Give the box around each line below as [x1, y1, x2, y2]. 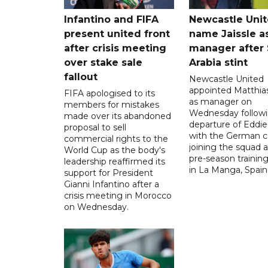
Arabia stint [188, 57, 248, 69]
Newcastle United [188, 74, 264, 85]
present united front [64, 28, 170, 40]
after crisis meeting [64, 42, 166, 54]
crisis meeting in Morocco [64, 190, 172, 202]
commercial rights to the [64, 133, 168, 145]
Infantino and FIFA [64, 14, 159, 26]
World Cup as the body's [64, 145, 165, 156]
